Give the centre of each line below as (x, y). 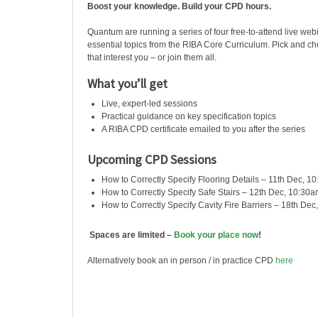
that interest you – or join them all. (152, 57)
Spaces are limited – (131, 235)
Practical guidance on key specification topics (189, 116)
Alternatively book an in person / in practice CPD (181, 261)
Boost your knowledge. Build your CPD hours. (179, 6)
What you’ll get (127, 83)
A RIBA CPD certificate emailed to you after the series (203, 129)
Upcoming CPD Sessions (152, 159)
